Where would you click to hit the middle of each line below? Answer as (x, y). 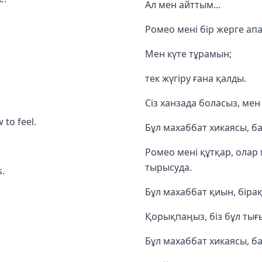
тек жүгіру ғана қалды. (196, 78)
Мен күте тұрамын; (188, 54)
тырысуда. (168, 167)
